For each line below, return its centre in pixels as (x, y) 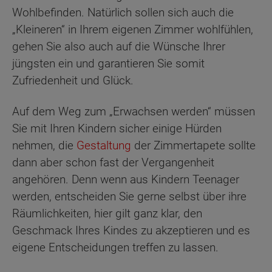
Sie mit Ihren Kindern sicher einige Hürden (117, 128)
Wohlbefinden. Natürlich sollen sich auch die (123, 13)
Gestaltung (104, 145)
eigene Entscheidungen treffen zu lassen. (115, 247)
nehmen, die (44, 145)
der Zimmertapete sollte (193, 145)
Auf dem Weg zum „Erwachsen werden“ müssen (134, 111)
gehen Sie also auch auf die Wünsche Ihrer (119, 47)
